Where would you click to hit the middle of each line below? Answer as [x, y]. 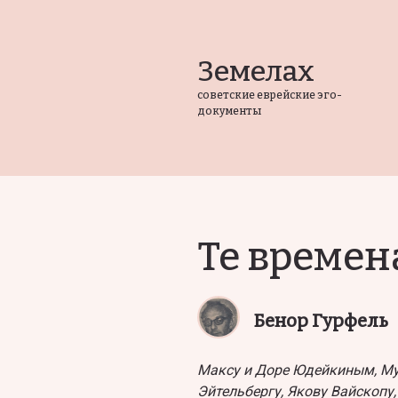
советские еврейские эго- [270, 95]
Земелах [256, 71]
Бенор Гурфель [321, 321]
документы [229, 111]
